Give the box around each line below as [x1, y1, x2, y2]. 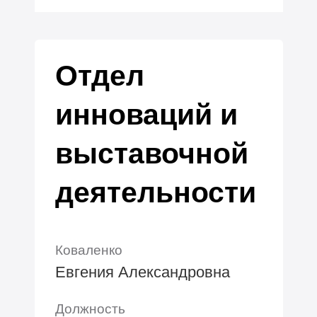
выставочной [54, 137, 248, 170]
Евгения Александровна [54, 263, 230, 281]
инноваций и [54, 98, 238, 131]
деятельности [54, 175, 256, 209]
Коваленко [54, 241, 122, 258]
